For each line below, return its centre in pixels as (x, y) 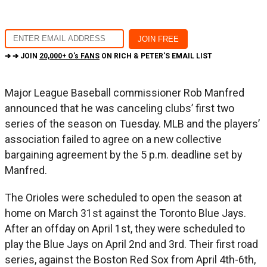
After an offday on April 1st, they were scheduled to (125, 228)
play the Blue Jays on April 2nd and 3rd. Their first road (131, 244)
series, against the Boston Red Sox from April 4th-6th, (130, 259)
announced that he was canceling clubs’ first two (119, 108)
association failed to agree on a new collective (113, 139)
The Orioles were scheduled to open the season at (123, 197)
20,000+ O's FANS (69, 56)
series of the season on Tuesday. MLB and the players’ (132, 123)
